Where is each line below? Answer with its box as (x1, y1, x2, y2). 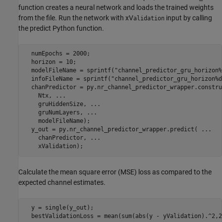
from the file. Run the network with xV (18, 13, 133, 22)
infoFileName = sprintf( (24, 75, 111, 83)
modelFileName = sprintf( (24, 67, 114, 74)
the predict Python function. (18, 24, 104, 32)
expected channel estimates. (18, 178, 106, 186)
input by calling (165, 13, 212, 22)
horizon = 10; (24, 58, 76, 66)
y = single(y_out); (24, 204, 94, 212)
